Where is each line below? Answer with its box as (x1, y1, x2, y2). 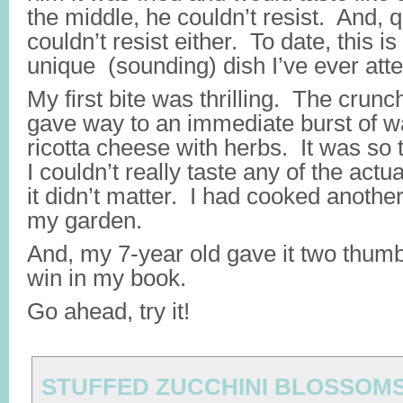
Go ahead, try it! (27, 299, 190, 324)
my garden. (27, 208, 142, 233)
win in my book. (27, 265, 186, 291)
